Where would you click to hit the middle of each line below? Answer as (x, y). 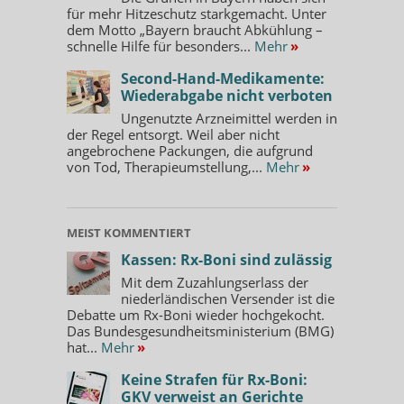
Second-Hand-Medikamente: (223, 78)
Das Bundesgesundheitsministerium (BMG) (200, 331)
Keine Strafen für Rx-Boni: (214, 379)
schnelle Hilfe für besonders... (161, 46)
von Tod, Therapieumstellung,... (166, 166)
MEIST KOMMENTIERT (129, 232)
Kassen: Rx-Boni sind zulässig (226, 259)
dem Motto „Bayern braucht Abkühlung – (195, 29)
